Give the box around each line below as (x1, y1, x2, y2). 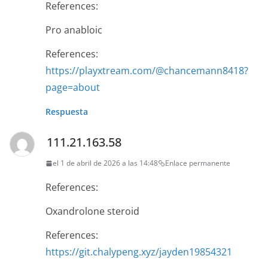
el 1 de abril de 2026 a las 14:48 (53, 158, 158, 169)
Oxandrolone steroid (45, 205, 139, 218)
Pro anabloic (45, 23, 102, 37)
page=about (45, 81, 100, 95)
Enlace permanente (165, 158, 230, 169)
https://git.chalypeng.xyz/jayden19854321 (45, 245, 232, 259)
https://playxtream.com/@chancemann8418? (45, 64, 248, 78)
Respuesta (45, 106, 88, 118)
